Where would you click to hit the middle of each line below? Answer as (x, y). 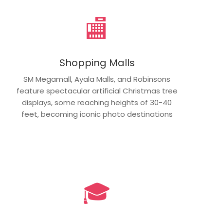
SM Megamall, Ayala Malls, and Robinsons (97, 79)
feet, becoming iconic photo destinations (97, 114)
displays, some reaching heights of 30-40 (97, 102)
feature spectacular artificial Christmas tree (97, 91)
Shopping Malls (97, 63)
